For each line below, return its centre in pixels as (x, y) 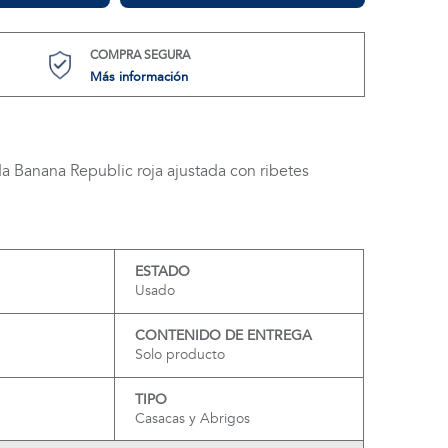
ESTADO (162, 271)
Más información (138, 76)
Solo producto (179, 354)
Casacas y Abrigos (192, 418)
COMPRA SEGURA (139, 55)
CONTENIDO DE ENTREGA (223, 335)
